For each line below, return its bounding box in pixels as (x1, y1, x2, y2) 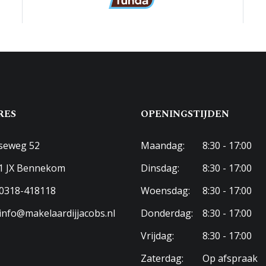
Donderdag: (140, 206, 193, 220)
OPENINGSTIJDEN (140, 106, 229, 121)
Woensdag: (140, 183, 190, 197)
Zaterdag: (140, 251, 183, 265)
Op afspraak (199, 251, 258, 265)
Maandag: (140, 138, 185, 152)
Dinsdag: (140, 161, 179, 175)
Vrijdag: (140, 229, 174, 242)
